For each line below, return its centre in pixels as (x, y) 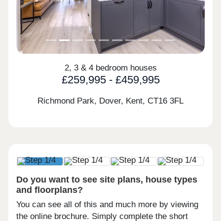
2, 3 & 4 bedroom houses (110, 68)
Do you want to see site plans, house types (107, 180)
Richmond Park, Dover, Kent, (92, 101)
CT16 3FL (166, 101)
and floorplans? (50, 190)
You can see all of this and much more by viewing (108, 205)
